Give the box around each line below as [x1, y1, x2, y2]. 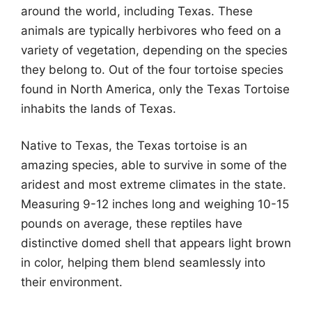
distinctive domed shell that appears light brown [21, 236, 291, 250]
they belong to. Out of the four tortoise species [21, 62, 283, 77]
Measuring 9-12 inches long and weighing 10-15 [21, 197, 289, 211]
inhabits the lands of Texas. [21, 101, 176, 116]
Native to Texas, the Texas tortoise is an [21, 139, 247, 153]
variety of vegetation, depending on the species [21, 42, 288, 57]
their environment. [21, 275, 123, 289]
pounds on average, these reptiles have [21, 217, 242, 231]
